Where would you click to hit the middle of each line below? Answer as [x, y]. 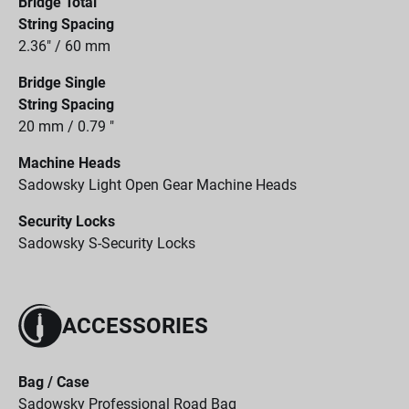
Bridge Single [62, 83]
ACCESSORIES [135, 326]
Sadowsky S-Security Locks [107, 243]
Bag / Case [54, 382]
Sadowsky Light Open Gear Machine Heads [157, 185]
